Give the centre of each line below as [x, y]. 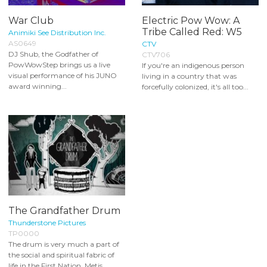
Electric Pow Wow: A [191, 20]
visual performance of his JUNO [63, 75]
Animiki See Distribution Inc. [57, 32]
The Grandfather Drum [64, 211]
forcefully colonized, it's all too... [195, 86]
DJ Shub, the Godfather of [53, 54]
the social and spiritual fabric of [61, 255]
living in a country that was [189, 76]
